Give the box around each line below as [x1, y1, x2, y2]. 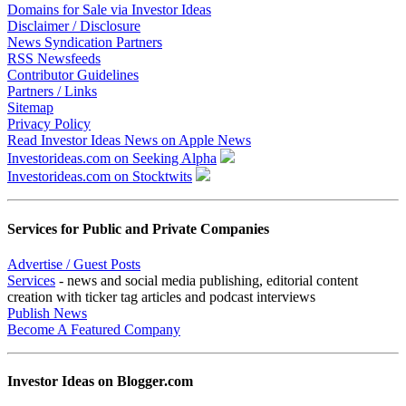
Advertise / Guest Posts [7, 256, 140, 272]
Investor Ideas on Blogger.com [7, 373, 193, 390]
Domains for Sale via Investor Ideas [7, 2, 211, 18]
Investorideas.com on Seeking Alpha [7, 150, 217, 167]
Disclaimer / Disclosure [7, 18, 140, 34]
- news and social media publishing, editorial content [55, 272, 358, 288]
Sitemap [7, 100, 53, 116]
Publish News [7, 304, 87, 321]
